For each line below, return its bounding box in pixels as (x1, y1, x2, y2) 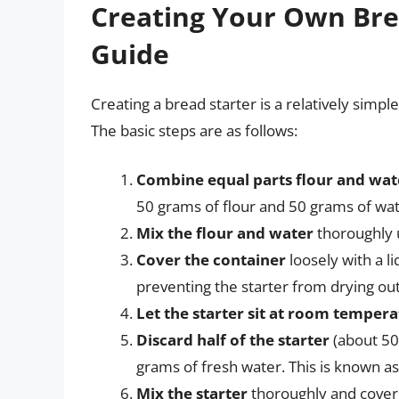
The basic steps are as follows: (91, 119, 297, 141)
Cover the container (136, 249, 286, 271)
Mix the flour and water (136, 223, 313, 244)
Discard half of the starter (136, 330, 330, 351)
